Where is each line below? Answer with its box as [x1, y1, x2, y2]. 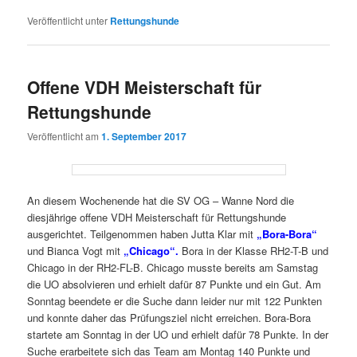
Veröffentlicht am [27, 128, 102, 143]
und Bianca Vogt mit [27, 243, 124, 259]
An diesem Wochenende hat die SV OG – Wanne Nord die [27, 193, 295, 209]
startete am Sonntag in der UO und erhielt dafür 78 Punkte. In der [27, 327, 329, 343]
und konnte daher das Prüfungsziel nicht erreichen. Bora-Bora [27, 310, 312, 326]
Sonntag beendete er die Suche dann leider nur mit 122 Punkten [27, 293, 323, 309]
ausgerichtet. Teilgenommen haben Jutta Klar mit [27, 226, 257, 242]
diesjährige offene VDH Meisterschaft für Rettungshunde [27, 210, 287, 226]
